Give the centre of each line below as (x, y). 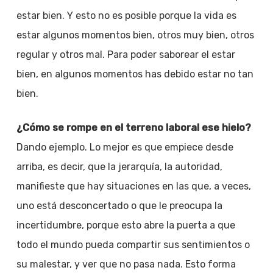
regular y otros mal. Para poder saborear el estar (126, 55)
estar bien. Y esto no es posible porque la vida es (126, 16)
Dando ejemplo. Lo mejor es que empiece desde (125, 147)
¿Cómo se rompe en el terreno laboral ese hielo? (133, 128)
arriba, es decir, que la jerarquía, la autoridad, (119, 167)
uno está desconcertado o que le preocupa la (119, 206)
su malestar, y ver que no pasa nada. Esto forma (126, 264)
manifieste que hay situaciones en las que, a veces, (133, 186)
